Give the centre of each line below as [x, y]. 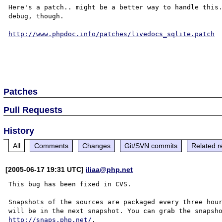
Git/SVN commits [151, 145]
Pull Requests [33, 110]
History [19, 131]
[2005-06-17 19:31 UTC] [46, 169]
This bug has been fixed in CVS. [70, 184]
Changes [97, 145]
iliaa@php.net [110, 169]
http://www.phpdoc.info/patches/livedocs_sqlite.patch [112, 34]
